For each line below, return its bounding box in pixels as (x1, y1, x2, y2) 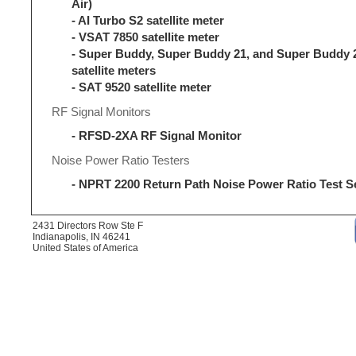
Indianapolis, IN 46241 (33, 231, 130, 243)
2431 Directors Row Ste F (33, 220, 143, 232)
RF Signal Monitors (52, 106, 151, 119)
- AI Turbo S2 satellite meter (72, 14, 224, 28)
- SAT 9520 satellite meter (72, 81, 211, 95)
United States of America (33, 242, 138, 254)
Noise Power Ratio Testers (52, 154, 190, 168)
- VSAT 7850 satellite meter (72, 31, 219, 44)
